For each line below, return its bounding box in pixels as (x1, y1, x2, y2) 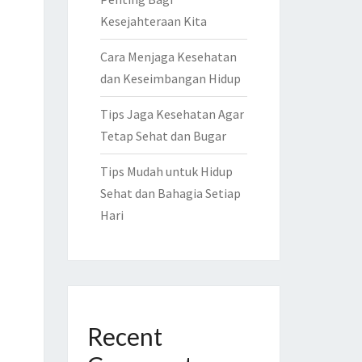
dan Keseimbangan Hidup (99, 70, 241, 86)
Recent (86, 322, 162, 351)
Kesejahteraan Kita (99, 13, 207, 29)
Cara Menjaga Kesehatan (99, 48, 237, 65)
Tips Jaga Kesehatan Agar (99, 106, 244, 122)
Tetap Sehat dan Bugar (99, 128, 226, 144)
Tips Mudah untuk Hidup (99, 163, 233, 179)
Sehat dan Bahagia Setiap (99, 185, 241, 201)
